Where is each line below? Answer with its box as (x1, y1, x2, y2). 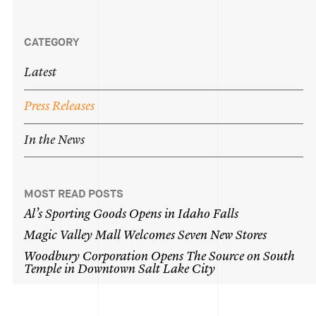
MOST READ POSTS (24, 186, 124, 202)
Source (209, 250, 245, 264)
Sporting (45, 208, 91, 221)
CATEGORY (24, 35, 80, 49)
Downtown (78, 263, 136, 276)
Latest (24, 66, 57, 80)
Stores (236, 229, 267, 243)
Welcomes (123, 229, 176, 243)
